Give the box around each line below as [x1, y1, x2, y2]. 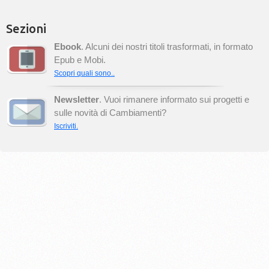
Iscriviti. [54, 122, 78, 130]
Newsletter [54, 94, 99, 104]
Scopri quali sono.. [54, 69, 115, 77]
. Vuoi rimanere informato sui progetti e [99, 94, 249, 104]
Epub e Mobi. [54, 55, 106, 65]
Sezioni [6, 22, 46, 35]
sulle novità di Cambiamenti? [54, 107, 166, 118]
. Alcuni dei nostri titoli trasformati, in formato [81, 41, 253, 52]
